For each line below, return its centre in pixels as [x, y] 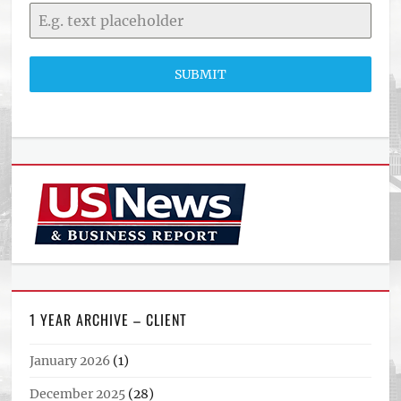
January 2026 [70, 361]
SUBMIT [200, 74]
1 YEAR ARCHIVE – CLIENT [109, 320]
